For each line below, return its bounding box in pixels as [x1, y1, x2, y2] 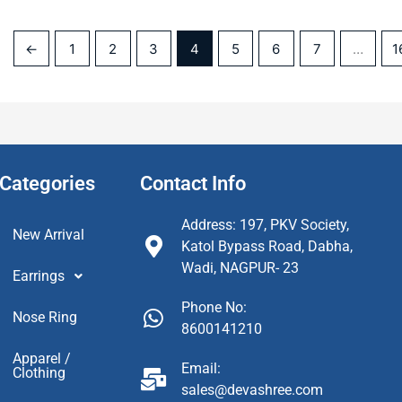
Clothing [13, 363, 66, 381]
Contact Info [139, 171, 246, 195]
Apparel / [13, 349, 72, 367]
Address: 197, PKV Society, [180, 215, 349, 233]
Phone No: [180, 298, 247, 316]
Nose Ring [13, 308, 78, 326]
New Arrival [13, 225, 85, 243]
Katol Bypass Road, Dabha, [180, 237, 353, 255]
